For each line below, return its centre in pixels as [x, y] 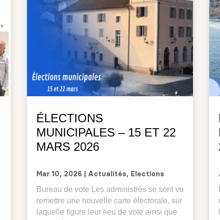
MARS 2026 [68, 147]
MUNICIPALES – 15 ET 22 [106, 133]
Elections [147, 175]
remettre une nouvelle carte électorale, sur [109, 201]
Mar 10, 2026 [59, 175]
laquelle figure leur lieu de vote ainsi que [107, 212]
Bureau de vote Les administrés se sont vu [110, 190]
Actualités [107, 175]
